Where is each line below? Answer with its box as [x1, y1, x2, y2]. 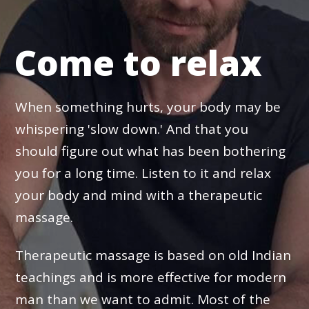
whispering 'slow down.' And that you [15, 120, 249, 138]
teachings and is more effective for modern [15, 268, 287, 286]
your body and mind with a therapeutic [15, 186, 263, 204]
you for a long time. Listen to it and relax [15, 164, 272, 182]
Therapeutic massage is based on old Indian [15, 246, 292, 264]
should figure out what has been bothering [15, 142, 286, 160]
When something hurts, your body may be [15, 98, 281, 116]
